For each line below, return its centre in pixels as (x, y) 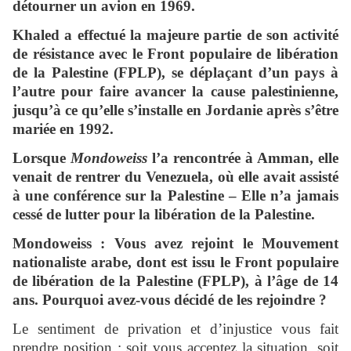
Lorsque (42, 158)
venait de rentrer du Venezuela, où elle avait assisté (175, 177)
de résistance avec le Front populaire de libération (175, 54)
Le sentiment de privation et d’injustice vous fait (175, 329)
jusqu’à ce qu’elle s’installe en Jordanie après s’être (175, 110)
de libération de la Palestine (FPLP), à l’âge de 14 (175, 281)
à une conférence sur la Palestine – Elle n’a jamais (175, 196)
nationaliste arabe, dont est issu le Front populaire (175, 262)
